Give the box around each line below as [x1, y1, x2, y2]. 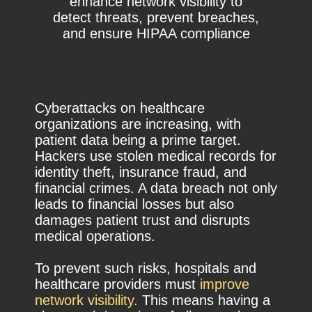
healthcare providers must [35, 276, 200, 292]
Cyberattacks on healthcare [35, 100, 205, 116]
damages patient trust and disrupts [35, 212, 250, 228]
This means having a [138, 292, 270, 309]
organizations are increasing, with [35, 116, 241, 132]
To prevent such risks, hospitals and [35, 260, 256, 276]
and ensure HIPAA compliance [62, 26, 250, 42]
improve [200, 276, 249, 292]
